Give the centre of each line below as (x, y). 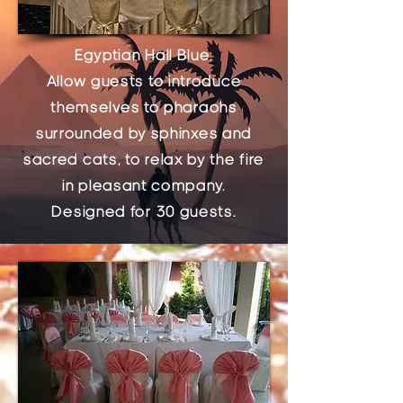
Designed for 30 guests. (144, 211)
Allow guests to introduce (144, 81)
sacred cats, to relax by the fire (144, 159)
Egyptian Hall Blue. (144, 55)
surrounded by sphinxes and (144, 133)
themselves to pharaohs (144, 107)
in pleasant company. (144, 185)
